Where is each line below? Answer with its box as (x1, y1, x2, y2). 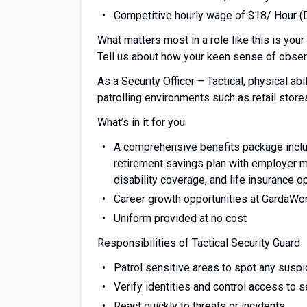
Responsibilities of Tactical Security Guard (97, 236, 300, 249)
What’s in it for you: (97, 116, 187, 129)
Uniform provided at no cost (113, 212, 247, 225)
